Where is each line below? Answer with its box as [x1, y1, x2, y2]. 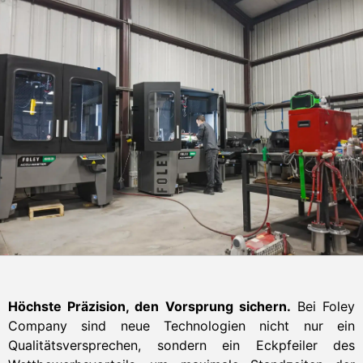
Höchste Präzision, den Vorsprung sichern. [8, 297, 291, 314]
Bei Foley [290, 297, 356, 314]
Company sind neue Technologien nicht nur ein [8, 317, 355, 334]
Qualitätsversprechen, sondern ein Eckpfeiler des [8, 336, 355, 353]
